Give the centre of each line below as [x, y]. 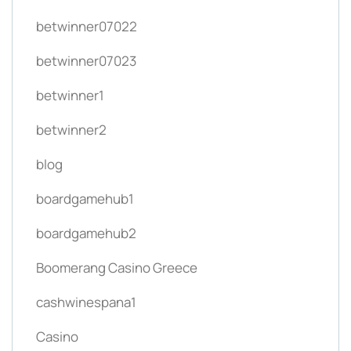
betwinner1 [70, 96]
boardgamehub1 [85, 199]
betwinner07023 [86, 61]
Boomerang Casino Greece [117, 268]
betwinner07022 [87, 27]
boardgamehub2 [86, 233]
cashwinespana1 [86, 302]
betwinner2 [71, 130]
